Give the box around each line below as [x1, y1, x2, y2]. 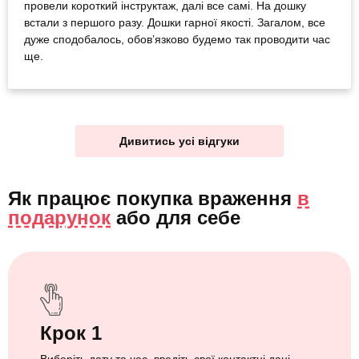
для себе [156, 206, 240, 228]
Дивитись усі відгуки [119, 134, 240, 147]
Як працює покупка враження [8, 187, 297, 209]
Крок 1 [40, 321, 102, 344]
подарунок [8, 206, 111, 228]
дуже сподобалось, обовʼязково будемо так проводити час [24, 32, 330, 46]
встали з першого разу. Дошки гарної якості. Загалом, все [24, 15, 325, 29]
